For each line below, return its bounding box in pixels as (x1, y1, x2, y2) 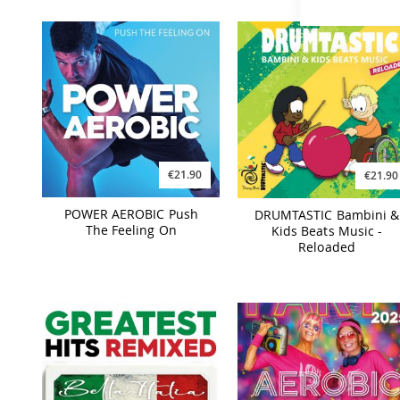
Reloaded (298, 238, 355, 256)
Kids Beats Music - (271, 222, 383, 240)
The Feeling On (85, 221, 177, 239)
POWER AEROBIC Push (63, 205, 198, 223)
